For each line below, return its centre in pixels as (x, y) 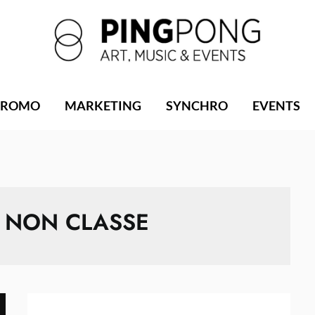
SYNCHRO (197, 105)
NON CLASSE (77, 222)
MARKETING (103, 105)
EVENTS (276, 105)
